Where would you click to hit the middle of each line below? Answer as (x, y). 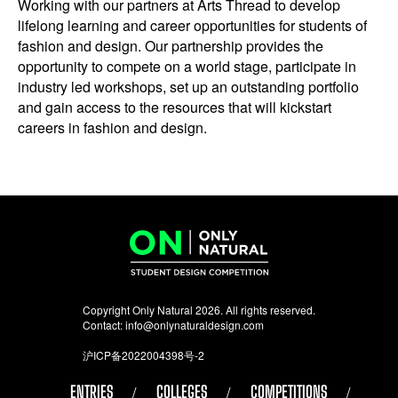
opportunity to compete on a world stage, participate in (187, 66)
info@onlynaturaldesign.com (195, 324)
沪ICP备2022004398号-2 (143, 354)
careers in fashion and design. (112, 127)
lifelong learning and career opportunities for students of (192, 25)
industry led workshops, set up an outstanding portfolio (188, 86)
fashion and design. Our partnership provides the (171, 45)
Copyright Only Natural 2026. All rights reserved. (199, 309)
